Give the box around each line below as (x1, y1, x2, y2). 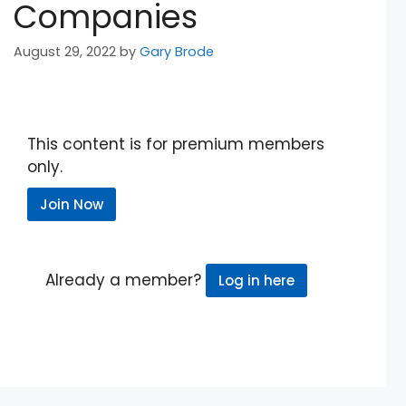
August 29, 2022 (14, 43, 117, 62)
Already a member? (45, 269, 207, 292)
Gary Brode (140, 43, 215, 62)
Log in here (218, 271, 295, 291)
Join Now (40, 195, 104, 215)
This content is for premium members (27, 133, 325, 156)
